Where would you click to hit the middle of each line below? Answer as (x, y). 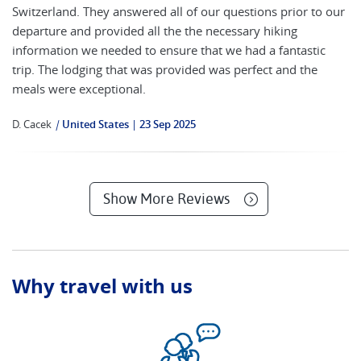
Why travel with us (102, 286)
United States (95, 124)
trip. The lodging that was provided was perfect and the (165, 69)
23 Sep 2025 (168, 124)
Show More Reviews (166, 199)
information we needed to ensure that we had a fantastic (169, 50)
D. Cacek (32, 124)
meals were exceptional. (79, 89)
